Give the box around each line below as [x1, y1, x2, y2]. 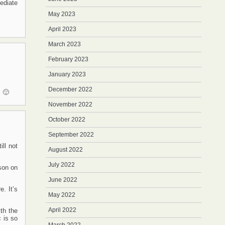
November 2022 [48, 101, 92, 108]
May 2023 [48, 11, 75, 18]
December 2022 [48, 86, 92, 93]
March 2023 [48, 41, 81, 48]
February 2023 [48, 56, 88, 63]
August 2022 [48, 146, 83, 153]
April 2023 [48, 26, 76, 33]
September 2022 [48, 131, 94, 138]
